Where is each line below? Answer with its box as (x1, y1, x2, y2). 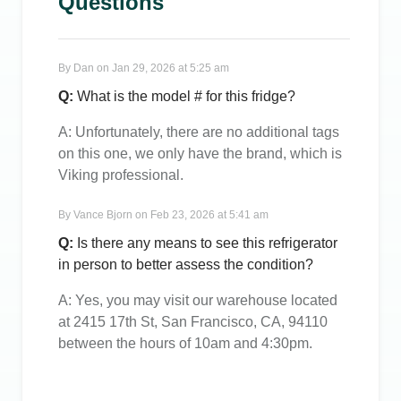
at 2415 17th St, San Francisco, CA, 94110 (58, 314, 328, 329)
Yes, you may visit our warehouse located (75, 293, 337, 308)
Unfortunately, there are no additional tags (75, 124, 339, 140)
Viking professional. (58, 167, 183, 183)
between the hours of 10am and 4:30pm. (58, 336, 312, 351)
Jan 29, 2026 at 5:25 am (112, 62, 229, 74)
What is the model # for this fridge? (77, 89, 295, 104)
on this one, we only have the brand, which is (58, 146, 342, 161)
